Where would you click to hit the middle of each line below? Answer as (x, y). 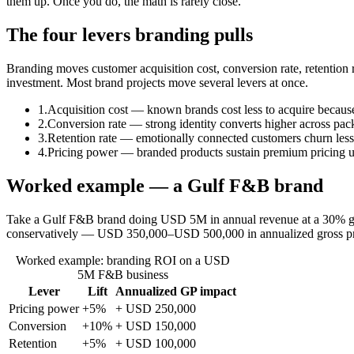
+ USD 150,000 (156, 326)
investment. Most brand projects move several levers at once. (157, 83)
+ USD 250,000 (156, 308)
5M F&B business (122, 274)
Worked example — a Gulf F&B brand (165, 185)
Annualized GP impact (176, 291)
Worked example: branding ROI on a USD (122, 260)
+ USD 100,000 (156, 343)
